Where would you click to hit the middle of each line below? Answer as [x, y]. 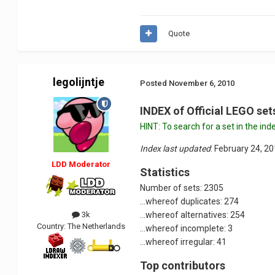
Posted [155, 83]
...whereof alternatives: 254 [193, 215]
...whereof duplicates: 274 [190, 202]
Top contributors [183, 266]
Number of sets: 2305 [182, 188]
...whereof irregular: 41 [184, 242]
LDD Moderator [81, 165]
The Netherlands [97, 227]
